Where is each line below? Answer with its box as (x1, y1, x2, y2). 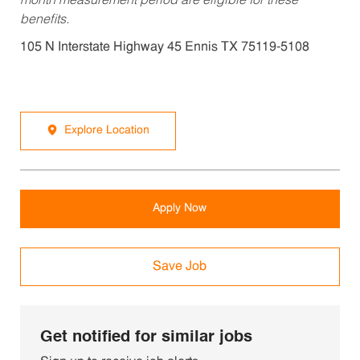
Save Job (153, 260, 207, 274)
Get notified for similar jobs (39, 329, 252, 346)
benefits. (19, 14, 69, 27)
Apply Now (153, 202, 207, 215)
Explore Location (63, 125, 149, 137)
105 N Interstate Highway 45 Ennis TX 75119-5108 (19, 41, 309, 55)
